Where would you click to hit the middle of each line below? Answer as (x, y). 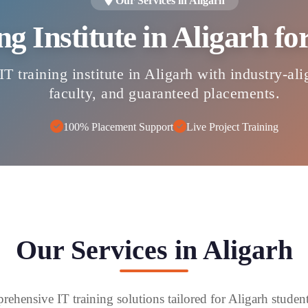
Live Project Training (232, 126)
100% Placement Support (118, 126)
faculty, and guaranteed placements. (164, 93)
